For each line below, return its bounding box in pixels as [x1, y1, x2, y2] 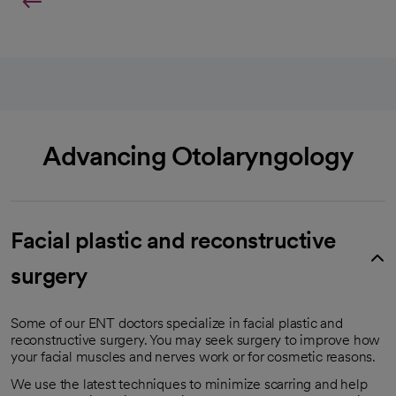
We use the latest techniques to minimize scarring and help [11, 375, 368, 392]
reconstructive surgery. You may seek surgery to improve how [11, 331, 381, 348]
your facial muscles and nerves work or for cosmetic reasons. [11, 347, 376, 365]
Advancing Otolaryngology [42, 139, 354, 171]
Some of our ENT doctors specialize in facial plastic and [11, 314, 343, 331]
